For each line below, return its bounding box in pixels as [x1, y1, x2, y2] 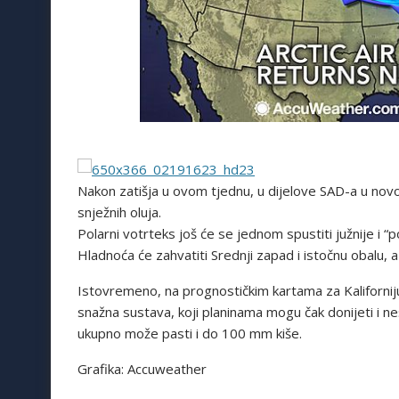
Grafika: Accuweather [77, 359, 207, 378]
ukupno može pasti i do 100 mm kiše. [77, 323, 302, 342]
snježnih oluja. [77, 202, 161, 221]
